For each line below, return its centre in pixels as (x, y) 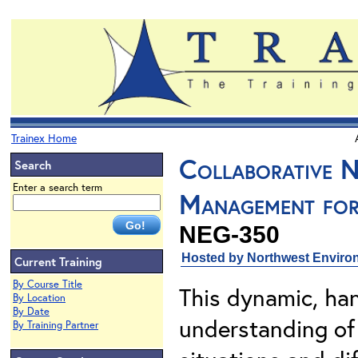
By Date (31, 311)
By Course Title (48, 284)
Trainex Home (44, 138)
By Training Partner (56, 325)
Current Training (58, 261)
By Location (39, 298)
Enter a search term (58, 187)
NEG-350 (229, 235)
